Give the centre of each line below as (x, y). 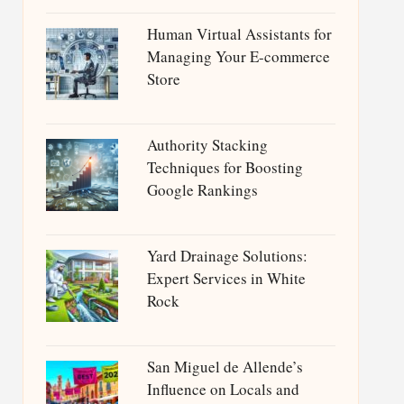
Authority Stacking (207, 145)
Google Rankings (202, 190)
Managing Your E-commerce (238, 56)
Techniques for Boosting (225, 167)
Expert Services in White (226, 278)
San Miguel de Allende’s (225, 367)
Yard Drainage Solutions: (227, 256)
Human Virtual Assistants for (239, 34)
